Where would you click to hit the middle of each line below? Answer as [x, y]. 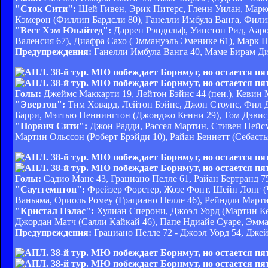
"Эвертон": [40, 104]
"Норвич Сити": [51, 126]
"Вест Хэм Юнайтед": [63, 30]
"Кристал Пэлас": [54, 211]
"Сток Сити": [45, 8]
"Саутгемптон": [50, 189]
